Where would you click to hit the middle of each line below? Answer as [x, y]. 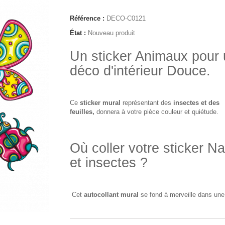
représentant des [147, 103]
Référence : [87, 18]
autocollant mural [111, 195]
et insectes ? [109, 163]
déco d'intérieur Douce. [140, 71]
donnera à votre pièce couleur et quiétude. [156, 112]
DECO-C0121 [126, 18]
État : [78, 33]
